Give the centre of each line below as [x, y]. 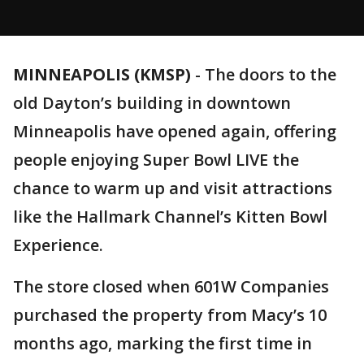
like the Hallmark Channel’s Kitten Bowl [170, 217]
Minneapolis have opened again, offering [175, 131]
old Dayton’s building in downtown [152, 103]
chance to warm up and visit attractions [173, 188]
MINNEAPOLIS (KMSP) [102, 74]
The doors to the [271, 74]
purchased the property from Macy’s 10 [170, 315]
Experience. [60, 245]
